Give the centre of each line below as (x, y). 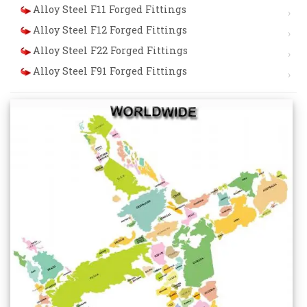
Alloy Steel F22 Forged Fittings (110, 51)
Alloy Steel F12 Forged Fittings (110, 30)
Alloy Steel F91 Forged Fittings (110, 71)
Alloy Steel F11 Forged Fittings (110, 10)
